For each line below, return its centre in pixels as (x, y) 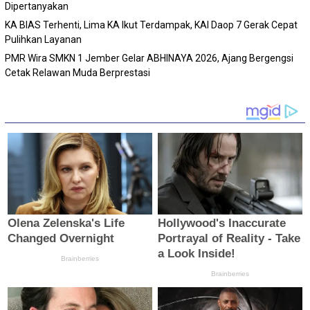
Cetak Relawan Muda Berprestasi (77, 73)
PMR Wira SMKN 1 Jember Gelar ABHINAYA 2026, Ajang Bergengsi (149, 58)
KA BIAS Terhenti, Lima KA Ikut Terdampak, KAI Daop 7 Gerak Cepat (151, 25)
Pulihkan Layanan (43, 40)
